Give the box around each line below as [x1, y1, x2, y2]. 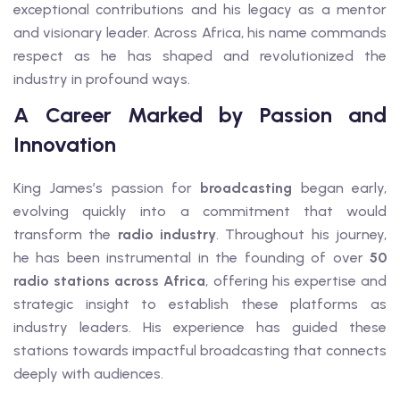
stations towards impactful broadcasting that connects [13, 341, 387, 359]
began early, [292, 179, 387, 196]
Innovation [13, 130, 116, 157]
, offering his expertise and [205, 271, 387, 289]
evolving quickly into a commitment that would [13, 202, 387, 220]
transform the [13, 225, 118, 243]
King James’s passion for [13, 179, 201, 196]
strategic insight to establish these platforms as [13, 295, 387, 312]
